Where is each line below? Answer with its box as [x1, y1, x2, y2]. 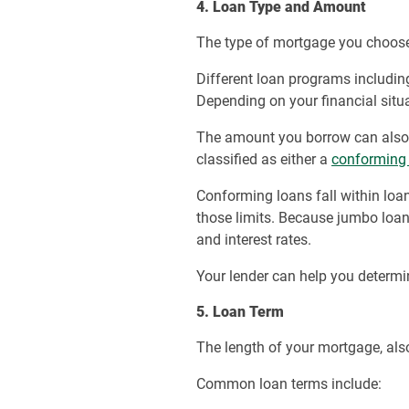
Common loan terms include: [196, 375, 383, 393]
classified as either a [196, 151, 332, 168]
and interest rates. [196, 231, 312, 248]
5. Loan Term [196, 303, 285, 320]
